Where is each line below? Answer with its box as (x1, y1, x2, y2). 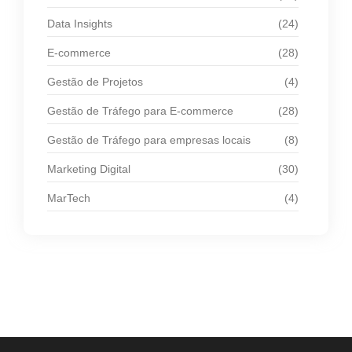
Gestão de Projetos (47, 75, 143, 89)
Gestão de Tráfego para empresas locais (47, 134, 251, 147)
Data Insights (47, 17, 112, 31)
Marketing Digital (47, 163, 130, 176)
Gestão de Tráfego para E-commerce (47, 104, 233, 118)
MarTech (47, 192, 90, 205)
